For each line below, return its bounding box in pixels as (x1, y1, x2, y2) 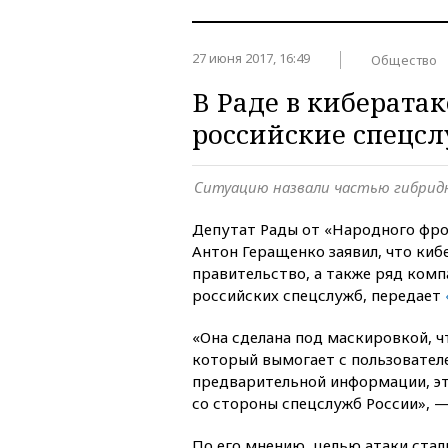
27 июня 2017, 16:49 (192, 49, 313, 67)
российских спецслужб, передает (192, 284, 445, 305)
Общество (371, 50, 437, 69)
